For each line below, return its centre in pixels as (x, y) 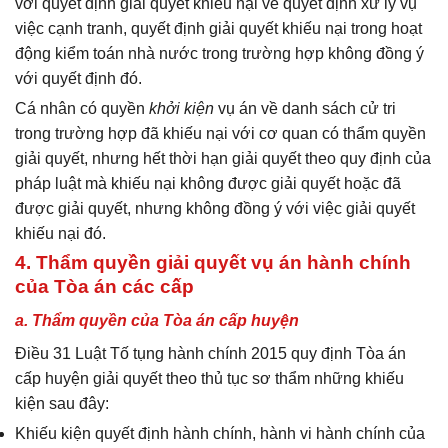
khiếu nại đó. (60, 233)
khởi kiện (181, 108)
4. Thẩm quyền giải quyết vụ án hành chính (213, 262)
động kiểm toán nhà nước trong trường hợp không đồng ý (219, 54)
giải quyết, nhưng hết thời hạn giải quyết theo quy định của (223, 158)
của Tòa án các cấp (104, 286)
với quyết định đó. (78, 79)
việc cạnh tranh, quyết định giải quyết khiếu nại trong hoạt (218, 29)
